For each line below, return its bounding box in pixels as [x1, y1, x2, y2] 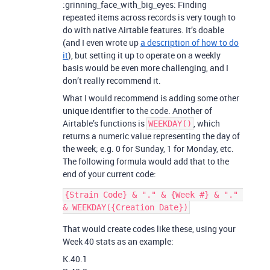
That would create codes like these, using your [63, 223, 236, 234]
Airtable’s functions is [63, 118, 146, 129]
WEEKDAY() [148, 119, 192, 128]
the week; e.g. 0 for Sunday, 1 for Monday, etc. [63, 143, 234, 154]
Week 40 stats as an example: [63, 236, 174, 247]
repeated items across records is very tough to [63, 11, 236, 23]
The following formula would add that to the [63, 155, 229, 167]
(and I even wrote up [63, 37, 140, 48]
